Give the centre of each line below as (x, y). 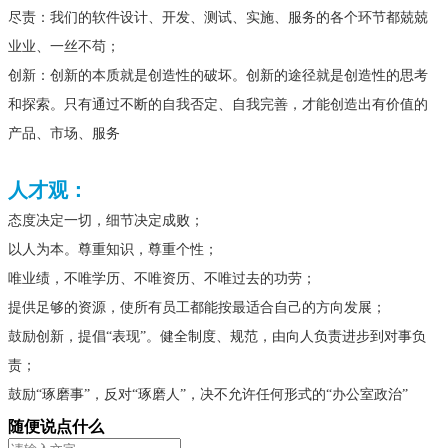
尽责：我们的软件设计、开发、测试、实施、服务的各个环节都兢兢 (218, 18)
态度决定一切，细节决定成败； (106, 221)
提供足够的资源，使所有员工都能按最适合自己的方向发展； (197, 308)
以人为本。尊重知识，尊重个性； (113, 250)
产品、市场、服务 (64, 134)
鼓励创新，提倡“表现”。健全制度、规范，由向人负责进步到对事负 (217, 337)
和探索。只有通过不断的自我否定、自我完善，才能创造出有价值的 (218, 105)
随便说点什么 (56, 427)
